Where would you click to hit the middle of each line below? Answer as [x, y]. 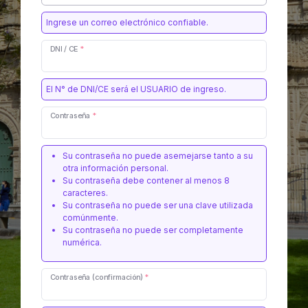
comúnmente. [90, 218]
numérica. [82, 242]
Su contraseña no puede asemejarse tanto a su [158, 156]
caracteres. [85, 193]
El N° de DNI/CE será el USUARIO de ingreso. [136, 89]
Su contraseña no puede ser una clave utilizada [158, 205]
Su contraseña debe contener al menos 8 [146, 180]
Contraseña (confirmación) [97, 277]
